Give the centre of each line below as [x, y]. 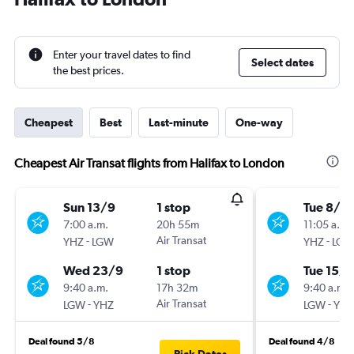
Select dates [282, 62]
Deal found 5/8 [62, 341]
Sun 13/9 [89, 207]
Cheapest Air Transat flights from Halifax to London [149, 163]
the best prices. [88, 70]
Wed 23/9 [93, 270]
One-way [259, 122]
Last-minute [179, 122]
